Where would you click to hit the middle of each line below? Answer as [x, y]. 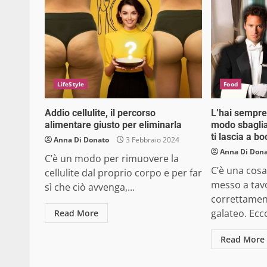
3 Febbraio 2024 [152, 140]
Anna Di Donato [81, 140]
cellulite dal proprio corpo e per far [123, 173]
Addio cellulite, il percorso [100, 113]
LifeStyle [71, 84]
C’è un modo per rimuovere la [112, 159]
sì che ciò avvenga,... [90, 187]
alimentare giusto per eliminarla [113, 125]
